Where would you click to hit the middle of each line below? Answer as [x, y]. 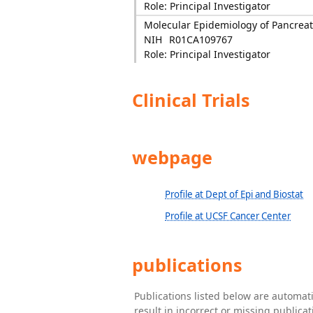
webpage [170, 158]
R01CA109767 [201, 40]
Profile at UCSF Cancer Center [228, 216]
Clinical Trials [189, 100]
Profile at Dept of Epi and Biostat [234, 195]
